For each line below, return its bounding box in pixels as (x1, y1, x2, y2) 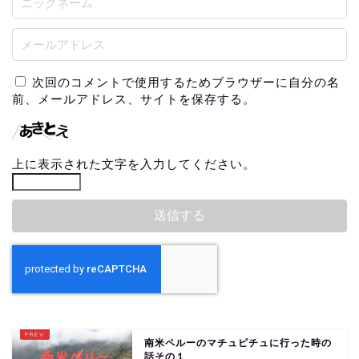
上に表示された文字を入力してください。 (12, 157, 256, 171)
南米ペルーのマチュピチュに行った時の (144, 337, 332, 349)
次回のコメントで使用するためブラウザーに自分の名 (32, 75, 340, 90)
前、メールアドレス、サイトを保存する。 (12, 92, 256, 107)
